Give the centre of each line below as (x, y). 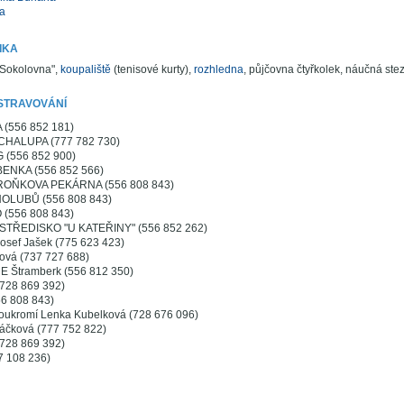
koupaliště (85, 69)
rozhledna (218, 69)
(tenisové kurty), (152, 69)
